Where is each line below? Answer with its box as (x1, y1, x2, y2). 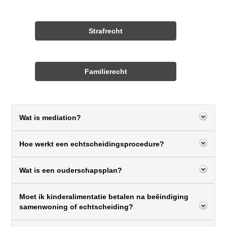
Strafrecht (89, 27, 123, 35)
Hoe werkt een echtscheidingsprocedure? (19, 140, 165, 148)
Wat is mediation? (19, 113, 82, 122)
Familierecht (84, 67, 127, 75)
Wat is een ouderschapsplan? (19, 166, 123, 174)
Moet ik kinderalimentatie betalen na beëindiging (19, 193, 189, 201)
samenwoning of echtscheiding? (19, 203, 134, 211)
